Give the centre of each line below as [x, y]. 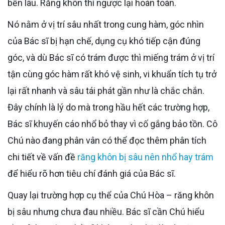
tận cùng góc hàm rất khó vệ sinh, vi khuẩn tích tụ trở [112, 74]
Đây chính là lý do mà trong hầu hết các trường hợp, [108, 107]
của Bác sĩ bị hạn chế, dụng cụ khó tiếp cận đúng [104, 41]
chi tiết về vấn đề [42, 157]
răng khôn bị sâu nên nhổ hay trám [145, 157]
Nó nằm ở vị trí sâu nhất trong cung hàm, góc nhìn [11, 24]
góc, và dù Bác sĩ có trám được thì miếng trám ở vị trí [111, 57]
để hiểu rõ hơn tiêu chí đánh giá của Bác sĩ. [92, 173]
